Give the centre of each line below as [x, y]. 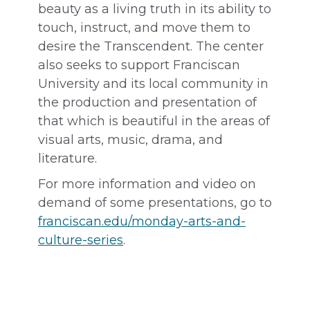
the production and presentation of [147, 102]
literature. [67, 158]
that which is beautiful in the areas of [154, 121]
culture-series [81, 240]
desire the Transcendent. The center [151, 46]
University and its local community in [153, 84]
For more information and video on [147, 184]
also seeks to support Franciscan [139, 65]
